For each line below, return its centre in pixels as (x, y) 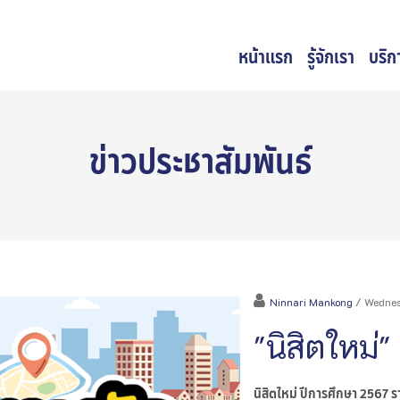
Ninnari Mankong (311, 302)
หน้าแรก (266, 57)
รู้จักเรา (331, 57)
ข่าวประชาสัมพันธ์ (200, 162)
